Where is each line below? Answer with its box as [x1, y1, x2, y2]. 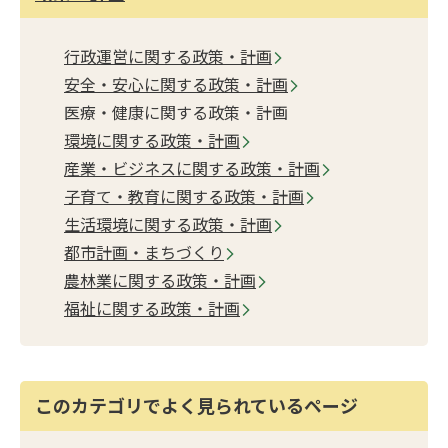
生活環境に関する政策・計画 [64, 211, 272, 236]
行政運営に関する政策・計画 [64, 43, 272, 68]
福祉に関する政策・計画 [64, 295, 240, 320]
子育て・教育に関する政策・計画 [64, 183, 304, 208]
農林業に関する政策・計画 [64, 267, 256, 292]
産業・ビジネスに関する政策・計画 [64, 155, 320, 180]
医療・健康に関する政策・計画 [64, 99, 288, 124]
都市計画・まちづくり [64, 239, 224, 264]
